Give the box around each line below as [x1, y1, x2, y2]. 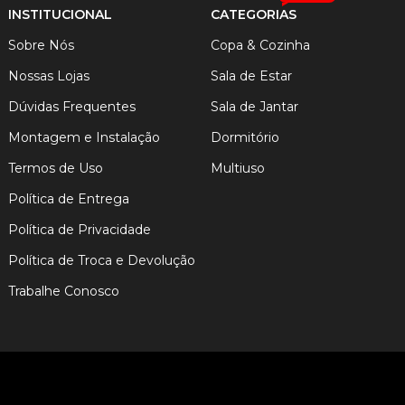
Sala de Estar [210, 68, 292, 85]
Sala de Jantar [210, 99, 298, 116]
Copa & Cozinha [210, 37, 310, 54]
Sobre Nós [8, 37, 75, 54]
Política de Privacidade [8, 221, 152, 239]
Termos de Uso [8, 160, 104, 177]
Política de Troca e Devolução [8, 252, 196, 269]
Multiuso [210, 160, 265, 177]
